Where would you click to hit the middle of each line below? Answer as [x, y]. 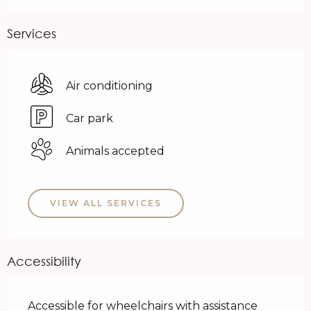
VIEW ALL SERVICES [106, 203]
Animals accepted [115, 151]
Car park [90, 119]
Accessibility [44, 261]
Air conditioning [109, 86]
